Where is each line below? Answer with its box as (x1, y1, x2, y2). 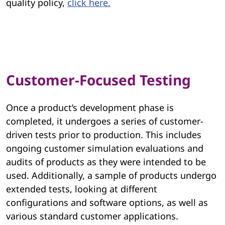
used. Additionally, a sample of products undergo (6, 169, 216, 182)
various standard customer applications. (6, 210, 178, 222)
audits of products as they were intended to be (6, 156, 206, 168)
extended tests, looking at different (6, 183, 157, 195)
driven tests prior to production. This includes (6, 129, 201, 141)
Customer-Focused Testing (6, 70, 191, 90)
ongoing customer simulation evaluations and (6, 142, 203, 155)
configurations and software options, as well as (6, 196, 208, 209)
